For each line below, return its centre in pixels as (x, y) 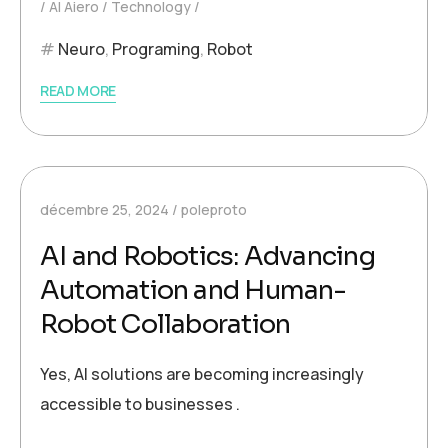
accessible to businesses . (140, 404)
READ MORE (78, 90)
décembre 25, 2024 (104, 209)
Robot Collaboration (165, 324)
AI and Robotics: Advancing (207, 256)
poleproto (214, 209)
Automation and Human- (193, 290)
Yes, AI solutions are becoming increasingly (202, 374)
